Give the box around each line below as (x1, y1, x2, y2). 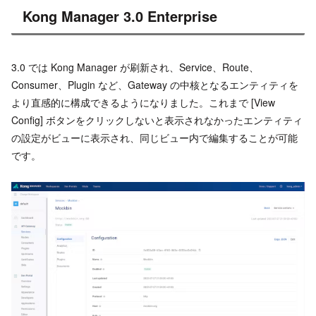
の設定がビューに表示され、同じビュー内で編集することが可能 (11, 130, 298, 145)
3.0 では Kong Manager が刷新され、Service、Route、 (11, 59, 259, 74)
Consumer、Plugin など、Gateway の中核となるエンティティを (11, 77, 298, 92)
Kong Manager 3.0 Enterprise (23, 6, 217, 27)
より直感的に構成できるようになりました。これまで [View (11, 95, 275, 109)
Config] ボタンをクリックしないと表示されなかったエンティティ (11, 112, 303, 127)
